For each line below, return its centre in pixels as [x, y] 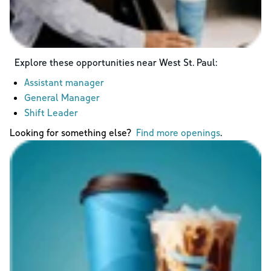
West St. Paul [187, 62]
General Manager [62, 97]
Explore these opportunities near [87, 62]
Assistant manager [64, 82]
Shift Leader [51, 112]
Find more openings [178, 132]
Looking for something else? [73, 132]
